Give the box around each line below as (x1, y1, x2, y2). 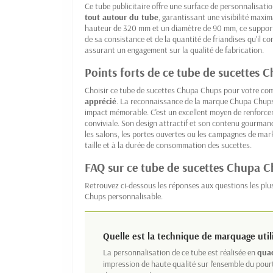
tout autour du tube (85, 12, 158, 23)
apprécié (85, 96, 116, 107)
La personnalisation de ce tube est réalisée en (103, 247, 257, 258)
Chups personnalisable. (85, 191, 163, 202)
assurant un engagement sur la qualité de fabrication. (85, 44, 264, 56)
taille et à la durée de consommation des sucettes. (85, 140, 252, 151)
